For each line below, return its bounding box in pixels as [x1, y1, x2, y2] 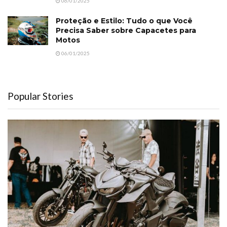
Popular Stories [8, 90, 73, 102]
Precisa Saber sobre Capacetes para [56, 25, 196, 35]
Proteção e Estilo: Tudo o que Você [56, 16, 193, 25]
